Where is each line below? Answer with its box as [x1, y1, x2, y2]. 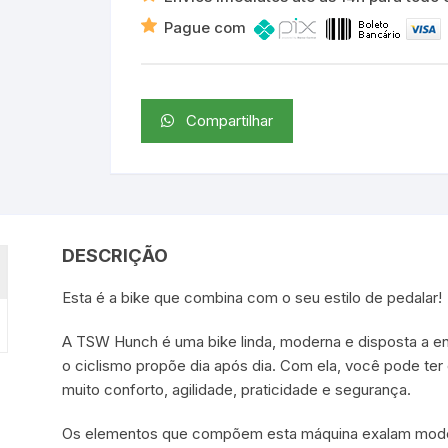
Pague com [164, 18, 254, 38]
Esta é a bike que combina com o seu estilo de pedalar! [62, 288, 443, 308]
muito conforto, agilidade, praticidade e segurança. [62, 380, 412, 400]
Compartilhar [174, 111, 273, 131]
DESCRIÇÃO [62, 245, 169, 267]
